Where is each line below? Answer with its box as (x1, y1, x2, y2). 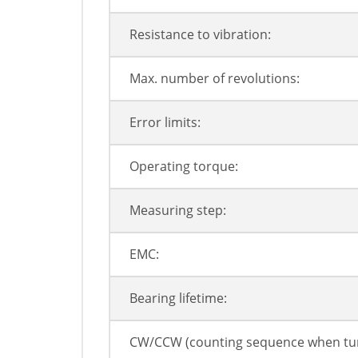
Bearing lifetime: (129, 289, 227, 308)
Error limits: (129, 113, 201, 132)
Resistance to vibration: (129, 26, 271, 44)
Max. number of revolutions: (129, 70, 300, 88)
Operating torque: (129, 157, 238, 176)
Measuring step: (129, 201, 226, 220)
